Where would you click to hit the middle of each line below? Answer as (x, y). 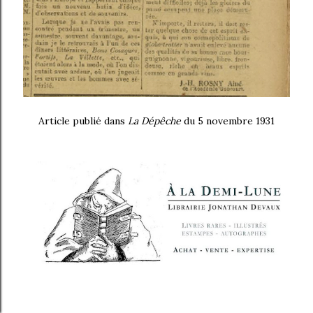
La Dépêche (154, 121)
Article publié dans (83, 121)
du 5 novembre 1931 (228, 121)
